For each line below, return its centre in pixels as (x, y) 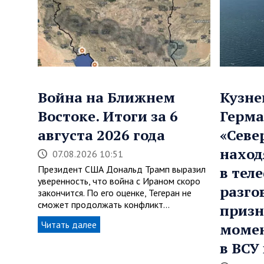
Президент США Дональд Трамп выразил (122, 169)
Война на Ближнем (106, 98)
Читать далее (69, 225)
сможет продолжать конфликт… (104, 205)
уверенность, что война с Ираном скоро (119, 181)
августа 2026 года (101, 135)
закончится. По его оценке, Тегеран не (115, 193)
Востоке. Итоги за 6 (108, 116)
